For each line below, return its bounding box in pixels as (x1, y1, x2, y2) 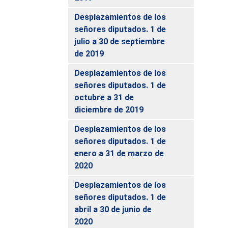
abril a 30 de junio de (74, 204, 152, 214)
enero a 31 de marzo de (74, 148, 164, 158)
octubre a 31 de (74, 92, 134, 102)
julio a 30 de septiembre (74, 36, 165, 46)
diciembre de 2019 (74, 104, 144, 115)
